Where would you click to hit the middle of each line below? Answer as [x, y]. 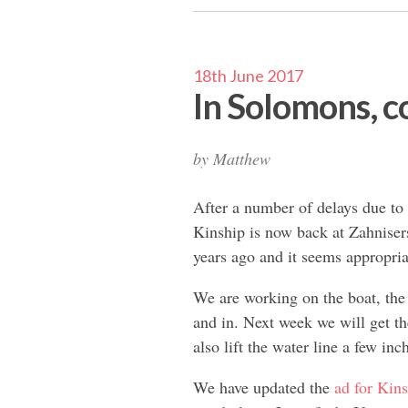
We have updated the [264, 387]
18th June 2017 [248, 75]
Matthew [242, 158]
